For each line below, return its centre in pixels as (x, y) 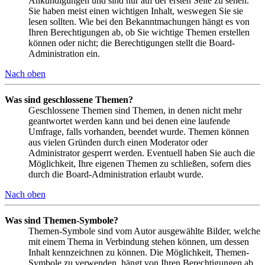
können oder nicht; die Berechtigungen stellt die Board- (132, 43)
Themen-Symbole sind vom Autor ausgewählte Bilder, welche (144, 231)
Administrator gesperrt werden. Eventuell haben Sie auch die (142, 153)
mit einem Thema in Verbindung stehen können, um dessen (139, 241)
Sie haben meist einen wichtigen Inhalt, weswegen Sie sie (136, 11)
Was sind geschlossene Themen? (69, 99)
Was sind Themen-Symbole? (62, 220)
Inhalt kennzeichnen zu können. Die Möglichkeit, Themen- (139, 252)
